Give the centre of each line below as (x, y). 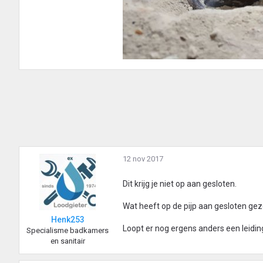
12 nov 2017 (143, 159)
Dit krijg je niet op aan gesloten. (180, 184)
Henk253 (68, 220)
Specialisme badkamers (68, 231)
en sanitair (68, 241)
